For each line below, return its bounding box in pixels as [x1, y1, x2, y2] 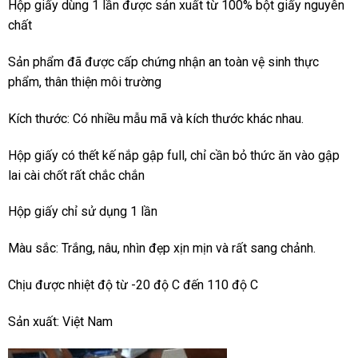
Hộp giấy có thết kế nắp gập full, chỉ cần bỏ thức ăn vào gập [8, 147, 340, 163]
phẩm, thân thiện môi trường [8, 74, 161, 89]
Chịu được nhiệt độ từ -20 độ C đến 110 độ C [8, 276, 258, 292]
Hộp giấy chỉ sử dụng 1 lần [8, 204, 157, 220]
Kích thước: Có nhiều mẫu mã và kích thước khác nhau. [8, 110, 304, 126]
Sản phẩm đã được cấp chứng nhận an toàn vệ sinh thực [8, 54, 319, 70]
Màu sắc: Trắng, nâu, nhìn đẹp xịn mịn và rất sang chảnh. [8, 241, 316, 257]
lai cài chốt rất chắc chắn [8, 167, 145, 183]
